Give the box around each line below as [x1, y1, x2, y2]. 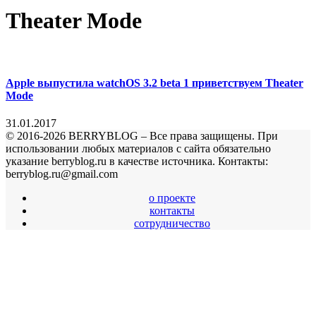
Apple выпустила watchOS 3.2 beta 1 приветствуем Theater [6, 77, 303, 90]
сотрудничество [134, 217, 210, 230]
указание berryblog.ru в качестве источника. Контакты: [6, 155, 268, 168]
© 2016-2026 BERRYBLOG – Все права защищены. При [6, 130, 278, 142]
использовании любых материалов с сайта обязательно [6, 142, 271, 155]
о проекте [149, 192, 195, 205]
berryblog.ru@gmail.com [6, 168, 118, 181]
